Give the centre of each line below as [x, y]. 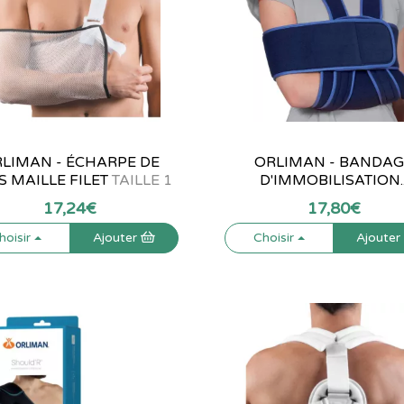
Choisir [276, 238]
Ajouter [116, 238]
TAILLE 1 [141, 180]
